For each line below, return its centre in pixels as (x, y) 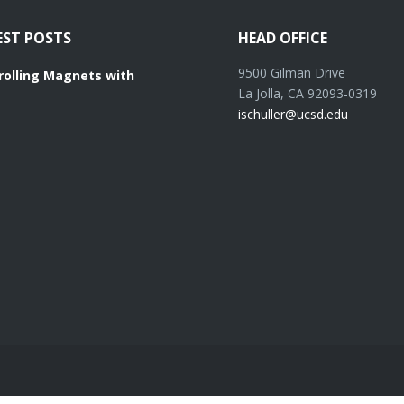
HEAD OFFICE (283, 38)
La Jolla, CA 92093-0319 (308, 94)
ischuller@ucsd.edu (293, 115)
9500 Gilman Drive (292, 73)
